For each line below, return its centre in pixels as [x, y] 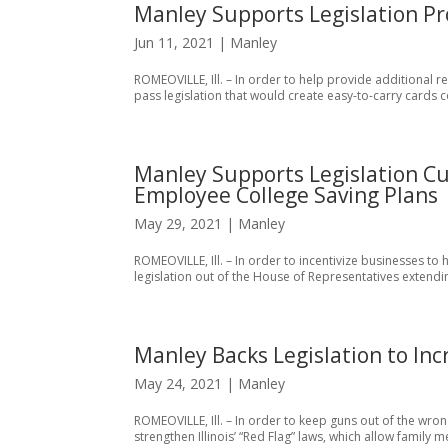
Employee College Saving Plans [286, 195]
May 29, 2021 [178, 223]
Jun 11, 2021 [174, 42]
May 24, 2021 [178, 383]
